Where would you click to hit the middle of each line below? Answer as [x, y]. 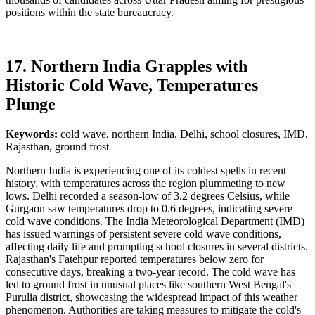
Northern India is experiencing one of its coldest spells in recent [146, 170]
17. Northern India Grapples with [127, 66]
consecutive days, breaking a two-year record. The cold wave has [150, 271]
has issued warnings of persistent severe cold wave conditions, [143, 233]
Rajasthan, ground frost [57, 146]
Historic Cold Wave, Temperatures [132, 85]
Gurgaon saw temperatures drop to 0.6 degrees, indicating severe [149, 208]
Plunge [31, 104]
